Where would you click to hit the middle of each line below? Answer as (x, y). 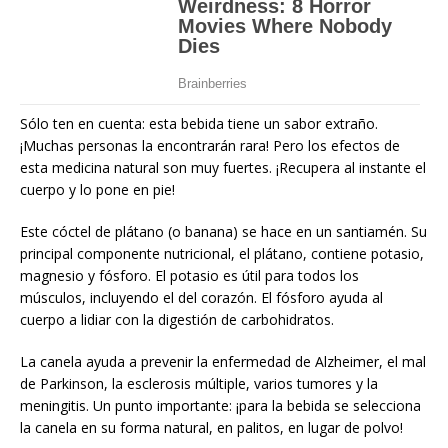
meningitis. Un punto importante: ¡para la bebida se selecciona (220, 405)
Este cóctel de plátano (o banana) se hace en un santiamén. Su (223, 231)
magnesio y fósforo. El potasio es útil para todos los (189, 275)
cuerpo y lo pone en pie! (97, 189)
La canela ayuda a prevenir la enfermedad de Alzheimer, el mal (223, 361)
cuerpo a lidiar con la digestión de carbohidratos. (177, 319)
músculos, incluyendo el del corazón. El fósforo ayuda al (201, 297)
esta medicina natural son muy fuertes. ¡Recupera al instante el (223, 167)
